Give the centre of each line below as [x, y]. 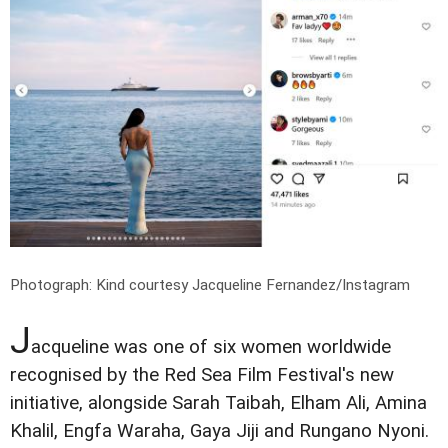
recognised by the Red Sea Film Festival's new [202, 374]
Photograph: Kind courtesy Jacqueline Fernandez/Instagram [210, 284]
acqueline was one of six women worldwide [211, 346]
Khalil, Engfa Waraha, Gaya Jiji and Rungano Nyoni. [219, 430]
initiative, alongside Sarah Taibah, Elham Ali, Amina [218, 402]
